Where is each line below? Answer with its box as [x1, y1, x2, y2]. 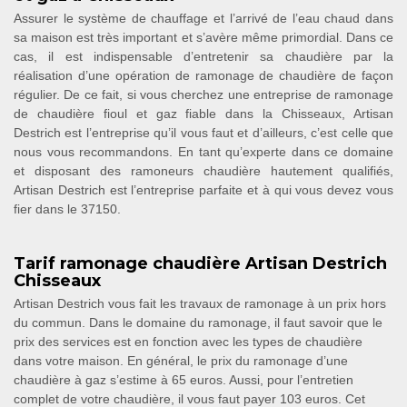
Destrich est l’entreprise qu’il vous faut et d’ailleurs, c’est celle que [14, 125, 393, 140]
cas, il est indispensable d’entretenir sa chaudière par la [14, 49, 393, 64]
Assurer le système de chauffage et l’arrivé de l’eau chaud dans [14, 11, 393, 25]
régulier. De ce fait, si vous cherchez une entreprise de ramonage [14, 87, 393, 102]
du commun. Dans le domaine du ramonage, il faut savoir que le [14, 315, 382, 330]
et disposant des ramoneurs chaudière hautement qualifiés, [14, 164, 393, 178]
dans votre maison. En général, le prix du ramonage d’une [14, 353, 348, 368]
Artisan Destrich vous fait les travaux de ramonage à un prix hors [14, 296, 386, 311]
